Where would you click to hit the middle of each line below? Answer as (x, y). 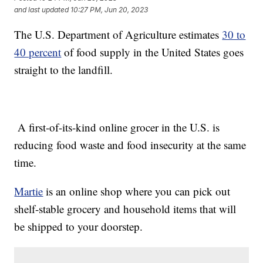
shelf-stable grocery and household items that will (125, 208)
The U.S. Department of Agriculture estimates (118, 34)
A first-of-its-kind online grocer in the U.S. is (117, 127)
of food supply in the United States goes (153, 52)
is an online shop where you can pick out (137, 191)
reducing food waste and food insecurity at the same (130, 144)
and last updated (42, 10)
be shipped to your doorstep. (79, 226)
